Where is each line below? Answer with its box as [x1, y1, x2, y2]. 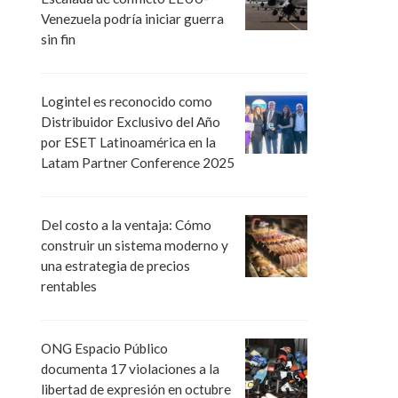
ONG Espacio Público [41, 340, 168, 357]
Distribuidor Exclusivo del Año [41, 113, 220, 130]
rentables [41, 278, 97, 295]
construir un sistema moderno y [41, 237, 228, 254]
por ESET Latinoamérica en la [41, 133, 216, 150]
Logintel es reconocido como [41, 92, 212, 109]
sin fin [41, 30, 76, 47]
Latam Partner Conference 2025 [41, 154, 235, 171]
